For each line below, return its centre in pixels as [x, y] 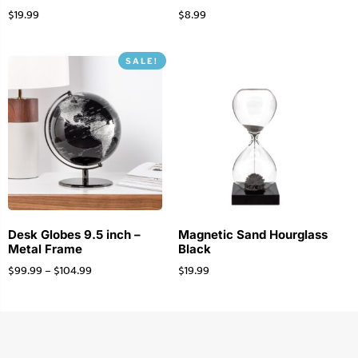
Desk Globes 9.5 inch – [74, 234]
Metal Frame [45, 249]
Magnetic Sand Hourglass [253, 234]
